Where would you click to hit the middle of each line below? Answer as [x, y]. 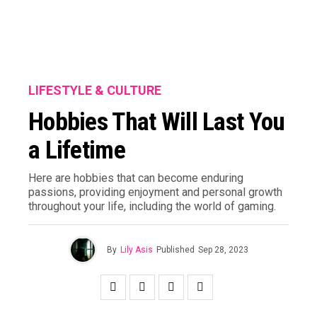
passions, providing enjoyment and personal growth [155, 192]
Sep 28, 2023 [223, 250]
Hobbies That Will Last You [157, 122]
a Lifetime [77, 150]
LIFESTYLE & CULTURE [95, 90]
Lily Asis [137, 250]
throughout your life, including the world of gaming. [152, 206]
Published [175, 250]
